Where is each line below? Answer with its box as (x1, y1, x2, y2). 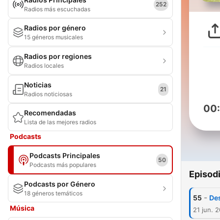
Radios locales (24, 62, 64, 69)
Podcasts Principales (29, 151, 100, 160)
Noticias (24, 81, 52, 89)
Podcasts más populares (29, 161, 96, 168)
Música (10, 204, 34, 212)
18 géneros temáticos (24, 190, 82, 197)
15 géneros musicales (24, 33, 83, 41)
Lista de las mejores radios (24, 118, 96, 126)
